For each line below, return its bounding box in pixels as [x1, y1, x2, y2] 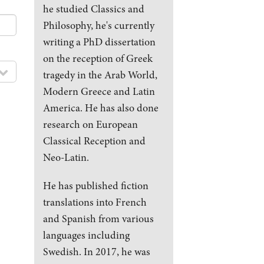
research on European [42, 117, 138, 131]
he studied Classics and [42, 1, 144, 16]
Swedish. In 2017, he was [42, 244, 150, 259]
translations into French [42, 194, 147, 209]
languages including [42, 227, 130, 242]
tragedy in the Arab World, [42, 67, 157, 82]
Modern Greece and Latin [42, 84, 155, 98]
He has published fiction [42, 178, 148, 193]
